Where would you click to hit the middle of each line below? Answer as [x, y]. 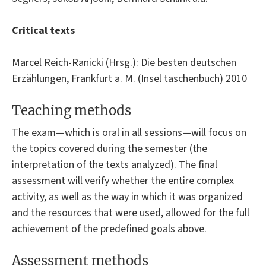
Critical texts [43, 30]
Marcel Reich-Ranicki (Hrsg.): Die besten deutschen [124, 62]
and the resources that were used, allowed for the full [131, 213]
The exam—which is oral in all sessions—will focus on [129, 132]
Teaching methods [72, 111]
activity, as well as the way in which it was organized [127, 197]
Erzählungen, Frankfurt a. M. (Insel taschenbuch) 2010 [129, 78]
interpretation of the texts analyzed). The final [115, 164]
